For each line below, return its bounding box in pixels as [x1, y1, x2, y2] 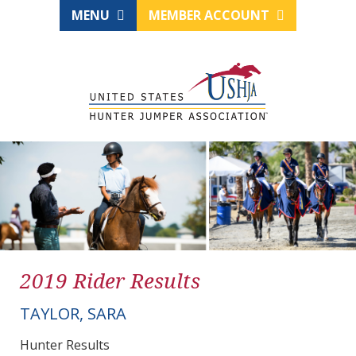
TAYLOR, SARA [20, 303, 126, 325]
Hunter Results [20, 336, 110, 354]
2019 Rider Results [20, 266, 200, 296]
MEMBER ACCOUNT [149, 6, 273, 24]
